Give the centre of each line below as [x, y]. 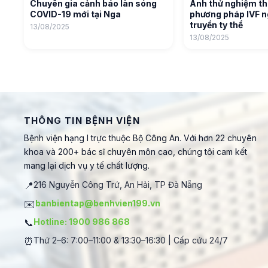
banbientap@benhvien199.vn [98, 203]
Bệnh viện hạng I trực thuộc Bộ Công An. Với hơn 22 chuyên [140, 138]
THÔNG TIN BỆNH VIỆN [82, 121]
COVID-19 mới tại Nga [75, 14]
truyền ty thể [217, 25]
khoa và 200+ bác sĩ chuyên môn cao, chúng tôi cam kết [135, 152]
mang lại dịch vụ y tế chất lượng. [87, 165]
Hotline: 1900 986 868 [82, 222]
